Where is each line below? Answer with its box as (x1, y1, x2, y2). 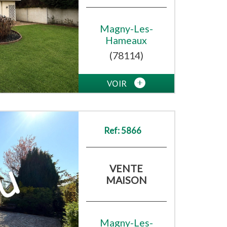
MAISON (105, 174, 147, 186)
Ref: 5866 (103, 125, 141, 136)
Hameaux (105, 34, 147, 47)
